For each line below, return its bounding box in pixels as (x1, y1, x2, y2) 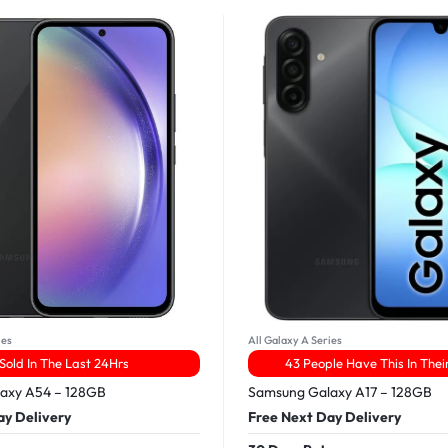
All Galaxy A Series (248, 332, 342, 347)
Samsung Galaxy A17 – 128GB (248, 382, 432, 401)
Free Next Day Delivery (248, 407, 401, 426)
